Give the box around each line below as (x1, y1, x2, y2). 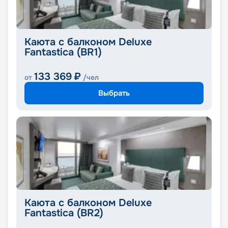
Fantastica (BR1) (24, 46, 102, 59)
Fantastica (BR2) (24, 207, 103, 220)
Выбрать (98, 88, 130, 98)
